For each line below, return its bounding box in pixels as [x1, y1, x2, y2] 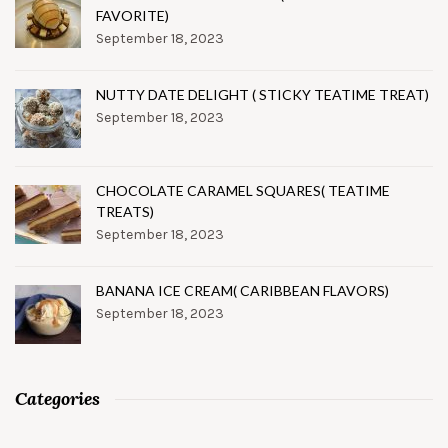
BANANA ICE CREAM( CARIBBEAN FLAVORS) [96, 282, 389, 300]
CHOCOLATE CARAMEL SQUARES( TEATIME [96, 182, 390, 200]
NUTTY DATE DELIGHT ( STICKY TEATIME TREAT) [96, 86, 429, 104]
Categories [15, 387, 100, 411]
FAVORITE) [96, 7, 169, 25]
